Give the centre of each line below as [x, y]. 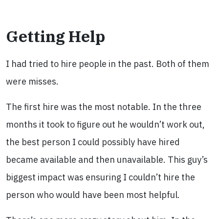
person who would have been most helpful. [93, 195]
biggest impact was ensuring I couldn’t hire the [100, 177]
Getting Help [55, 36]
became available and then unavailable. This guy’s [107, 160]
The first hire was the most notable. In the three [104, 107]
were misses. [32, 81]
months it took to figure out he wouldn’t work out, [105, 124]
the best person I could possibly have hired [93, 142]
